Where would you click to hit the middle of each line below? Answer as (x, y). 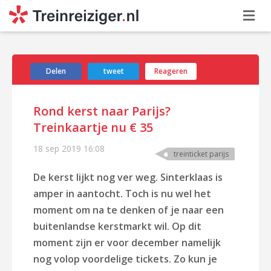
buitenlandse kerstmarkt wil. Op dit (117, 226)
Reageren (171, 71)
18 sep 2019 (57, 149)
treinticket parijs (201, 154)
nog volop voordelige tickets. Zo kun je (125, 259)
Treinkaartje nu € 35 (93, 127)
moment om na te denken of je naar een (129, 210)
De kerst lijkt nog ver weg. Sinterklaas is (128, 177)
